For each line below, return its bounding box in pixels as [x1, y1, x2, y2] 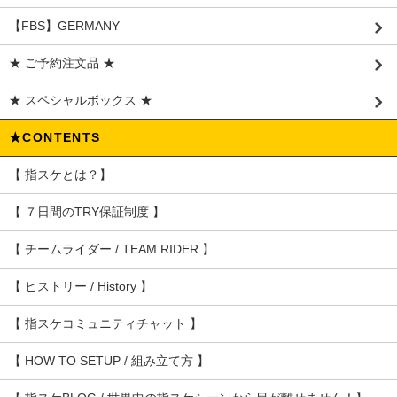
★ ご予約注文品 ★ [9, 56, 115, 71]
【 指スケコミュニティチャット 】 [9, 316, 202, 331]
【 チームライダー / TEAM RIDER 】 [9, 242, 214, 257]
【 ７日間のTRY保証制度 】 [9, 205, 165, 220]
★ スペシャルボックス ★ [9, 93, 152, 108]
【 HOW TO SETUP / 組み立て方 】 [9, 354, 209, 369]
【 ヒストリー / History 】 [9, 279, 152, 294]
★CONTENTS [9, 130, 101, 145]
